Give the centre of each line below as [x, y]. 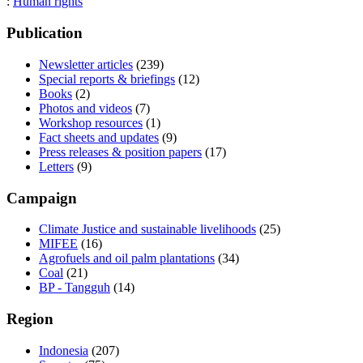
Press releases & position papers [120, 152]
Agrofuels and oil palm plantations [127, 258]
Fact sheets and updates [99, 137]
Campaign [42, 198]
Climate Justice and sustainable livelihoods [147, 229]
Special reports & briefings [107, 79]
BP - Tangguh [75, 288]
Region [30, 319]
